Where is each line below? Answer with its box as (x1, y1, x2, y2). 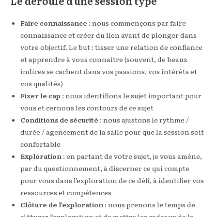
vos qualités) (20, 78, 63, 88)
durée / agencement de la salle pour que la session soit (20, 127, 204, 137)
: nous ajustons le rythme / (100, 115, 189, 124)
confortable (20, 139, 61, 149)
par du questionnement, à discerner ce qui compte (20, 163, 190, 173)
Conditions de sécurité (20, 115, 100, 124)
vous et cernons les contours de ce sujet (20, 103, 154, 112)
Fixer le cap (20, 91, 61, 100)
